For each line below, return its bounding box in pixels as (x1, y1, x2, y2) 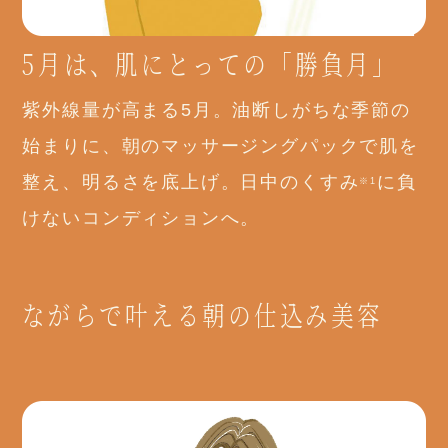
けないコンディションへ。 (22, 208, 261, 229)
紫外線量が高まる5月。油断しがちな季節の (22, 100, 411, 121)
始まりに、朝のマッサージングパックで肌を (22, 136, 419, 157)
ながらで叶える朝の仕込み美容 (22, 294, 384, 335)
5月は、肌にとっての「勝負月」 (22, 43, 399, 84)
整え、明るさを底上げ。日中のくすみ (22, 172, 360, 193)
